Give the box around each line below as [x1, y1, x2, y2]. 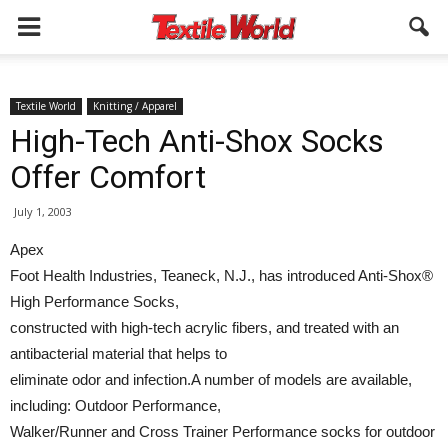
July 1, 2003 [14, 204, 72, 219]
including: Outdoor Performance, [10, 397, 221, 414]
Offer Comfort [10, 158, 206, 196]
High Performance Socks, [10, 293, 179, 310]
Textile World [16, 99, 76, 113]
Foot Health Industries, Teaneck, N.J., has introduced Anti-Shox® [10, 267, 433, 284]
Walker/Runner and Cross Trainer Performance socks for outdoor [10, 423, 435, 440]
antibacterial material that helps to [10, 345, 227, 362]
